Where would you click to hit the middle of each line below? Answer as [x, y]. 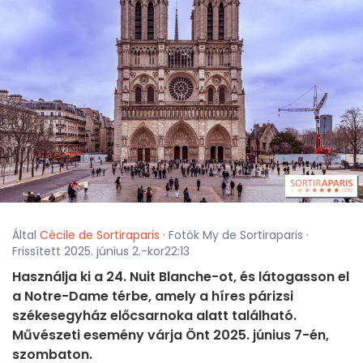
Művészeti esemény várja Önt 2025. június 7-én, [171, 335]
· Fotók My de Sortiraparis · [234, 235]
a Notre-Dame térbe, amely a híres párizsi [153, 297]
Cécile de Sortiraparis [100, 235]
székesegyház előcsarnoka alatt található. [154, 316]
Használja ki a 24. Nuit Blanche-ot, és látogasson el [181, 277]
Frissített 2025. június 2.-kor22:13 [101, 252]
